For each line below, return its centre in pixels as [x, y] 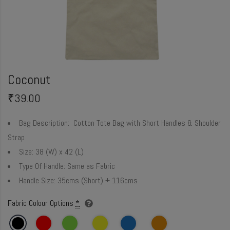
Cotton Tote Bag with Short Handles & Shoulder [145, 123]
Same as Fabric [90, 166]
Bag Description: [44, 123]
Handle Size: [37, 180]
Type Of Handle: [42, 166]
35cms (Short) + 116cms [97, 180]
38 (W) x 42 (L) [59, 151]
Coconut [29, 80]
